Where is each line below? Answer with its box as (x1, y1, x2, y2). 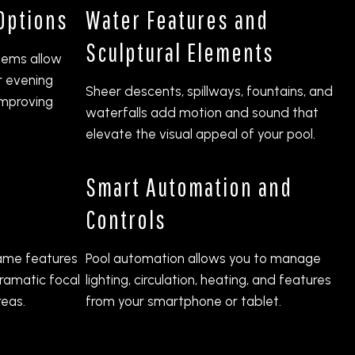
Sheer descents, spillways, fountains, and (86, 82, 333, 99)
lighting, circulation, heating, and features (86, 271, 331, 288)
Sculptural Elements (86, 36, 274, 67)
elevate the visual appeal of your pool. (86, 125, 315, 142)
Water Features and (86, 4, 269, 34)
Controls (86, 204, 166, 234)
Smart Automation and (86, 171, 292, 201)
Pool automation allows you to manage (86, 250, 321, 266)
